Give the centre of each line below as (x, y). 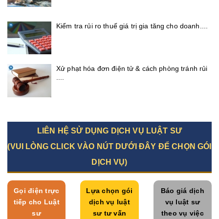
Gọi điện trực (37, 190)
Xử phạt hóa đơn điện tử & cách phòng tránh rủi (132, 69)
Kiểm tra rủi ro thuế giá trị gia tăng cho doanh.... (132, 26)
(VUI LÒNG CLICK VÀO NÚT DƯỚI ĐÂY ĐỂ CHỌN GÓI (109, 146)
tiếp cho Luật (36, 202)
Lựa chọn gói (109, 190)
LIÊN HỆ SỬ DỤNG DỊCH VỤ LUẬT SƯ (109, 131)
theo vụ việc (182, 213)
